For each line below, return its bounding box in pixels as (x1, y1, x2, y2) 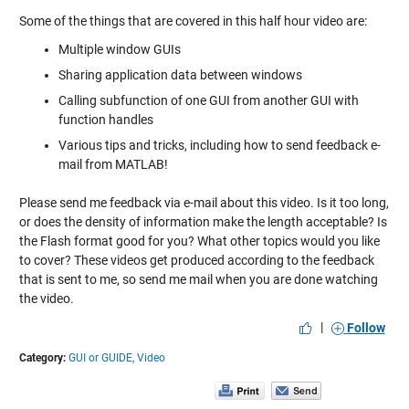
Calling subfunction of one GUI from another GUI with (58, 93, 359, 108)
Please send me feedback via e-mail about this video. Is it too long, (18, 195, 389, 210)
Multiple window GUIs (58, 42, 181, 57)
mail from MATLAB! (58, 157, 168, 172)
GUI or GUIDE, (68, 351, 134, 364)
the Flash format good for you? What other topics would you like (18, 234, 380, 248)
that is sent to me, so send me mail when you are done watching (18, 272, 378, 287)
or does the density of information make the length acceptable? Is (18, 215, 387, 229)
